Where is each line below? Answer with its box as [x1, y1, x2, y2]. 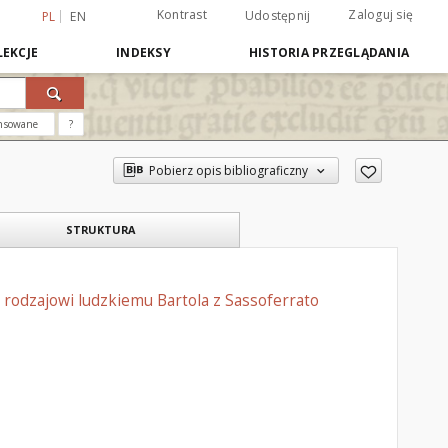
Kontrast [156, 6, 207, 23]
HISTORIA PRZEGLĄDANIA [248, 44, 409, 61]
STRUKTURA [65, 222, 135, 237]
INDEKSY [116, 44, 171, 61]
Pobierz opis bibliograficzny [148, 162, 308, 179]
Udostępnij [244, 7, 311, 24]
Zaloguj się [348, 6, 413, 23]
